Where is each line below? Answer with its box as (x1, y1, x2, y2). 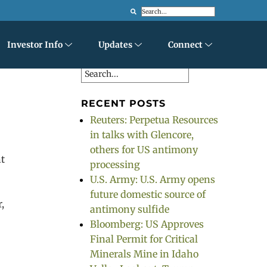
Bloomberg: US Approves (90, 218, 204, 230)
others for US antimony (90, 144, 198, 156)
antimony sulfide (90, 203, 169, 215)
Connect (168, 39, 203, 50)
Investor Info (7, 39, 63, 50)
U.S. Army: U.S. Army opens (90, 173, 215, 185)
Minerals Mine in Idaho (90, 248, 198, 260)
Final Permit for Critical (90, 233, 198, 245)
